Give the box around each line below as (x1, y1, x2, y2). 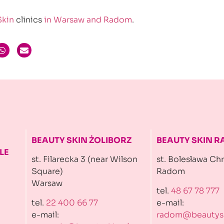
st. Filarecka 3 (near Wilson (31, 154, 137, 165)
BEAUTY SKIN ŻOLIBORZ (31, 135, 131, 146)
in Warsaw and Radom (44, 14, 132, 25)
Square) (31, 166, 63, 177)
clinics (14, 14, 44, 25)
